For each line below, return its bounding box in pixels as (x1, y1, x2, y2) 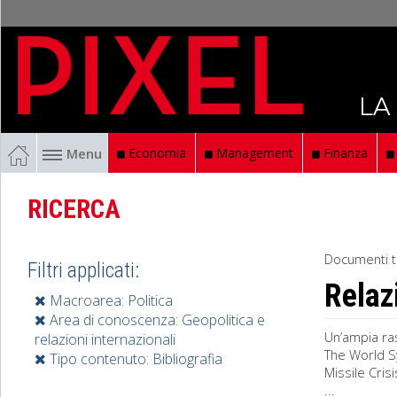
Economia (125, 144, 186, 161)
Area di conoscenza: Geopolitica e (46, 310, 265, 330)
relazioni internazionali (35, 330, 175, 349)
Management (213, 144, 293, 161)
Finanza (320, 144, 368, 161)
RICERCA (27, 194, 121, 224)
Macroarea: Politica (46, 291, 173, 310)
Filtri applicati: (27, 258, 139, 283)
